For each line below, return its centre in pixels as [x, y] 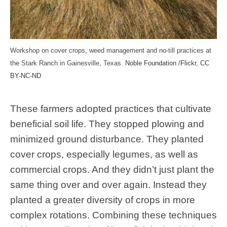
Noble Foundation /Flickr [161, 63]
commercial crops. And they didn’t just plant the [112, 170]
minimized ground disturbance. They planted [107, 139]
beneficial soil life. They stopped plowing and [107, 124]
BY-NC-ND [26, 76]
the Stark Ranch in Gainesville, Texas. [67, 63]
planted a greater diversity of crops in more [103, 200]
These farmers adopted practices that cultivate [111, 109]
